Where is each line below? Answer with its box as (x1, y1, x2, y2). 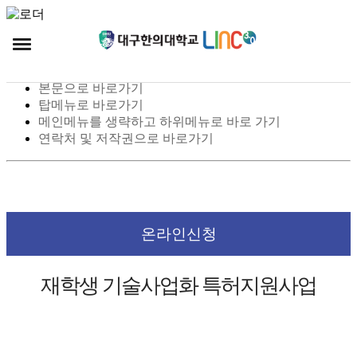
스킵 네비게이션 (6, 41, 145, 62)
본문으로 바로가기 (38, 80, 143, 95)
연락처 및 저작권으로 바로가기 (38, 131, 214, 145)
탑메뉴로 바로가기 (38, 97, 143, 112)
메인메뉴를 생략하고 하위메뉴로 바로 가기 (38, 114, 280, 128)
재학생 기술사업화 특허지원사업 (41, 273, 316, 297)
